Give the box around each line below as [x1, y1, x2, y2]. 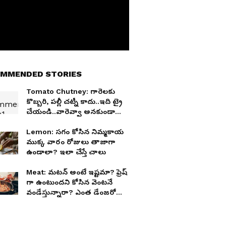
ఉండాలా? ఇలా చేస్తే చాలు [26, 148, 106, 156]
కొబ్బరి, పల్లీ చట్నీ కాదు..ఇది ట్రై [26, 97, 122, 105]
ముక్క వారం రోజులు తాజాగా [26, 138, 116, 146]
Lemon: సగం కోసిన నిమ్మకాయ [26, 128, 124, 136]
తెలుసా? [26, 198, 54, 206]
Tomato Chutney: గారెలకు [26, 87, 115, 95]
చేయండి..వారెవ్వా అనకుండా [26, 107, 115, 116]
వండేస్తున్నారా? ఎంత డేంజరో [26, 188, 116, 196]
